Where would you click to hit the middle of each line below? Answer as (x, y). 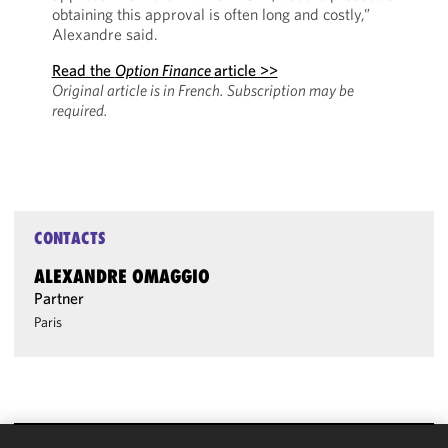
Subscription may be (290, 90)
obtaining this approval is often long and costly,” (210, 14)
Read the (83, 70)
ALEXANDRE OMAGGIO (122, 276)
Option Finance (164, 70)
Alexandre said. (104, 34)
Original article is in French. (137, 90)
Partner (59, 298)
